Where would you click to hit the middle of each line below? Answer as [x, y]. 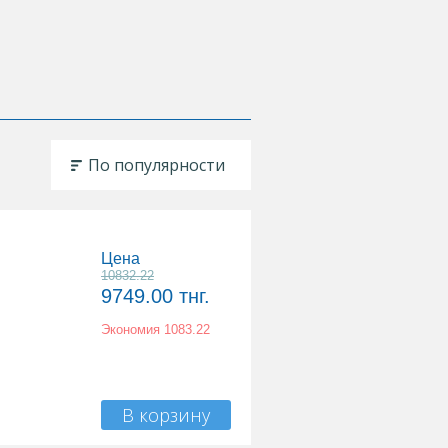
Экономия [132, 329]
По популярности [156, 165]
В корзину [166, 414]
